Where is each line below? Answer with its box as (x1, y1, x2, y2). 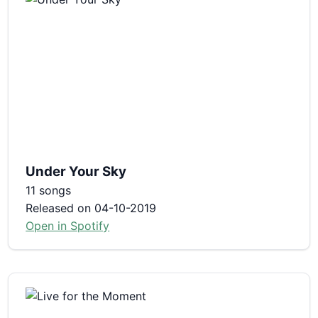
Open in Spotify (26, 218, 110, 233)
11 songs (26, 182, 72, 197)
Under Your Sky (26, 163, 127, 180)
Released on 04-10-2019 (26, 200, 157, 215)
